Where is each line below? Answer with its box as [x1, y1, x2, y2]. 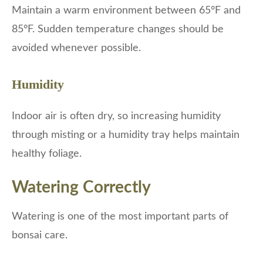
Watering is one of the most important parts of [12, 211, 228, 222]
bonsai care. [12, 230, 68, 241]
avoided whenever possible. [12, 43, 141, 54]
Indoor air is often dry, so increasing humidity [12, 111, 221, 122]
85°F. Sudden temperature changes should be [12, 24, 224, 35]
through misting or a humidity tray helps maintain [12, 130, 240, 141]
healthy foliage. [12, 149, 82, 160]
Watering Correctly [12, 179, 151, 196]
